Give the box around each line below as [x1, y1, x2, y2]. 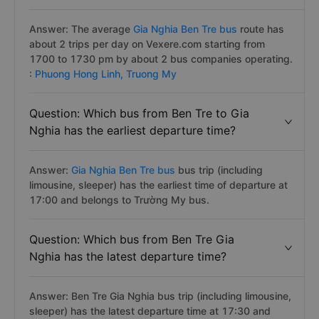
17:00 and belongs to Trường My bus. [29, 194, 209, 206]
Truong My [126, 68, 177, 80]
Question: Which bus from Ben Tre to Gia [29, 106, 249, 120]
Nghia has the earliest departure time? [29, 123, 236, 137]
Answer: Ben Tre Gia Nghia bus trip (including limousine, [29, 290, 291, 302]
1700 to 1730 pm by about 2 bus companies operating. [29, 53, 293, 65]
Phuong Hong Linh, [35, 68, 126, 80]
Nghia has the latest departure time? [29, 249, 226, 263]
